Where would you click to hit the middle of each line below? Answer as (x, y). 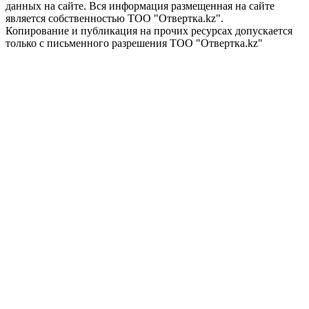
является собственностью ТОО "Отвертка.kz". (114, 18)
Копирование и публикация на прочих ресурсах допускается (149, 30)
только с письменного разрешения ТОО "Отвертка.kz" (134, 43)
